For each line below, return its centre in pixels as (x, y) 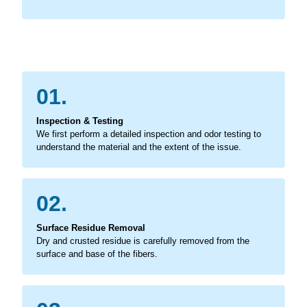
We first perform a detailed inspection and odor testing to (149, 134)
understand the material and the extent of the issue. (139, 147)
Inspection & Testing (80, 121)
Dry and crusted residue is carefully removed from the (143, 241)
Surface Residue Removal (91, 228)
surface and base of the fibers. (97, 254)
